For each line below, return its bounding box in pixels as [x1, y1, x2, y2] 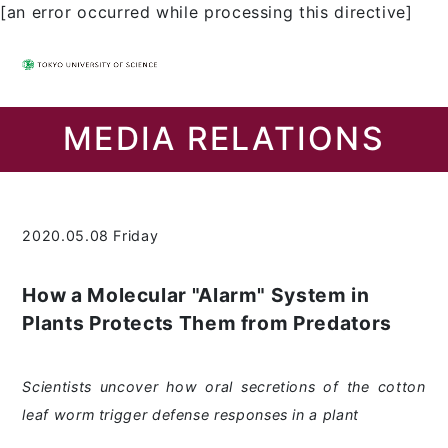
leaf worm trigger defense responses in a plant [22, 406, 359, 424]
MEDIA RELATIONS [63, 119, 385, 159]
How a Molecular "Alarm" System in [22, 283, 370, 308]
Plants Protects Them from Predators [22, 311, 392, 336]
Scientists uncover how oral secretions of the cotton [22, 378, 426, 396]
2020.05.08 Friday [22, 226, 159, 244]
